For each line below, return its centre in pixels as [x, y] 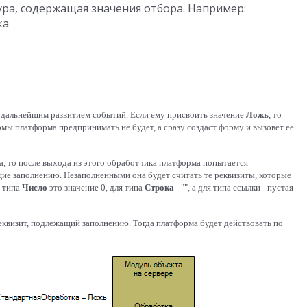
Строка [160, 187]
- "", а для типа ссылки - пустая [235, 187]
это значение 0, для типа [97, 187]
